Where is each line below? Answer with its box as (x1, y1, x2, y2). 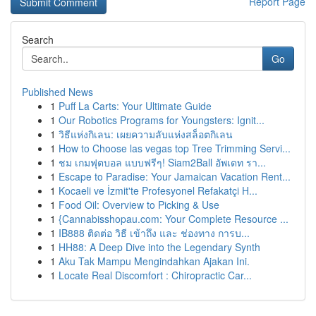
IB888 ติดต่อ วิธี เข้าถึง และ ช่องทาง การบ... (59, 226, 250, 240)
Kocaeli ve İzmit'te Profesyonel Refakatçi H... (59, 183, 257, 197)
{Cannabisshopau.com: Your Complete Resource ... (59, 212, 288, 226)
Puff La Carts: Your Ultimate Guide (59, 99, 212, 113)
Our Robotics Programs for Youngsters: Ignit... (59, 113, 265, 127)
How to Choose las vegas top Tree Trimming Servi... (59, 141, 291, 155)
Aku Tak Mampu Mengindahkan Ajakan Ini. (59, 254, 250, 268)
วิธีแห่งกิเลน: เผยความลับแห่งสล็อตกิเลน (59, 127, 233, 141)
